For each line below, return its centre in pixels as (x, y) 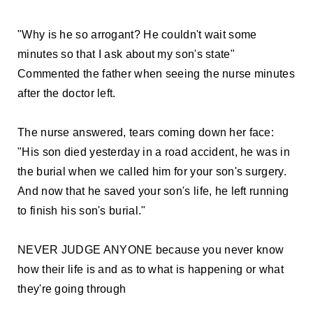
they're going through (72, 289)
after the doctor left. (67, 93)
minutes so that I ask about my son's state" (126, 54)
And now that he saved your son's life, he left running (153, 191)
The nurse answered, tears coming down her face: (146, 132)
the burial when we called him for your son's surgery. (152, 171)
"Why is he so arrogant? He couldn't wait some (137, 34)
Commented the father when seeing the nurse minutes (156, 73)
